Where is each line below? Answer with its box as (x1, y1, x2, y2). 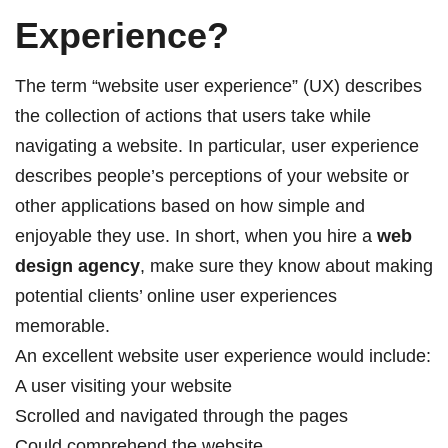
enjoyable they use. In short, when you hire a (15, 226, 377, 246)
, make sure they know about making (140, 256, 433, 276)
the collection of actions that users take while (15, 106, 371, 126)
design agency (15, 256, 140, 276)
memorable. (15, 316, 110, 336)
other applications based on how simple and (15, 196, 365, 216)
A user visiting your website (15, 376, 232, 396)
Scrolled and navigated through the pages (15, 406, 348, 426)
